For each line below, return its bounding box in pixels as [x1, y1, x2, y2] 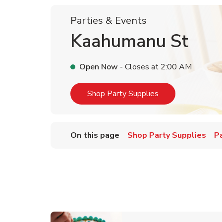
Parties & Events [70, 14, 147, 27]
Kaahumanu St [70, 29, 188, 54]
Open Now [79, 61, 118, 72]
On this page [70, 130, 119, 141]
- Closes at [118, 61, 159, 72]
